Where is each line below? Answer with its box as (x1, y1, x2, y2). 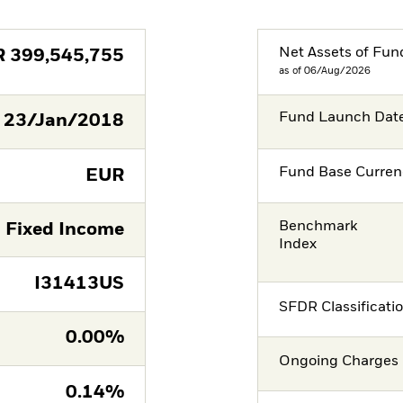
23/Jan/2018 (3, 112, 124, 130)
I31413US (33, 275, 124, 293)
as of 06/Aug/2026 (279, 65, 372, 76)
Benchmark (279, 219, 358, 234)
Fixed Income (4, 220, 124, 238)
